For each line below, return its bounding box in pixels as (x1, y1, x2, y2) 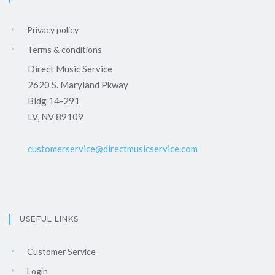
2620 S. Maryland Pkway (28, 79, 128, 91)
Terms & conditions (25, 44, 102, 55)
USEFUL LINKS (20, 214, 79, 224)
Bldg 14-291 (28, 95, 80, 107)
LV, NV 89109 (28, 111, 83, 123)
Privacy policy (25, 25, 79, 36)
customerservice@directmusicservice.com (28, 143, 198, 155)
